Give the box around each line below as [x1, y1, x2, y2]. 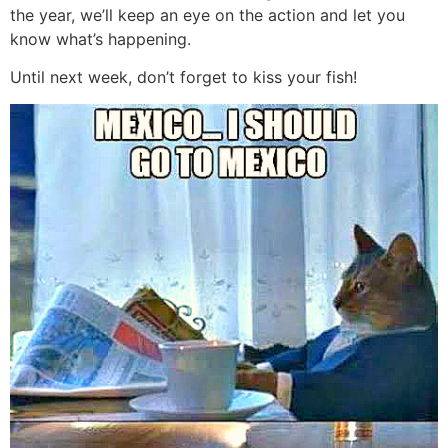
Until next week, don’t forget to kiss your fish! [10, 67, 357, 88]
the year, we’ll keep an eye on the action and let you [10, 4, 405, 25]
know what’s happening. [10, 28, 191, 49]
